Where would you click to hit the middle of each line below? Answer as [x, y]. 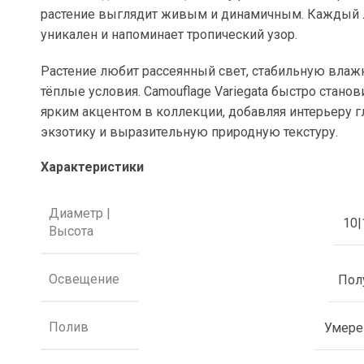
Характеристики [93, 167]
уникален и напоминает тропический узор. [169, 35]
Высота [71, 231]
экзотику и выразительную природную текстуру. [190, 132]
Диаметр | [80, 213]
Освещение [84, 279]
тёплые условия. [93, 91]
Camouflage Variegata [206, 91]
